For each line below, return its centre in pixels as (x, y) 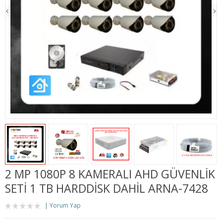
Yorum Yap (65, 205)
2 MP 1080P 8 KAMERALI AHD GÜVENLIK (110, 174)
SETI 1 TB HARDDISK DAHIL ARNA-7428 (107, 188)
